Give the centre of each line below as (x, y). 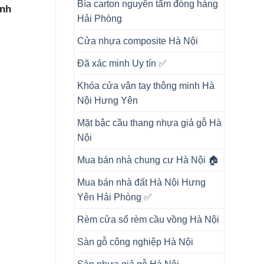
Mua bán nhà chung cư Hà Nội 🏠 (148, 160)
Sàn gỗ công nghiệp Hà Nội (135, 242)
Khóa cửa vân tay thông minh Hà (146, 85)
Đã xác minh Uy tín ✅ (122, 63)
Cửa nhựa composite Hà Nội (137, 41)
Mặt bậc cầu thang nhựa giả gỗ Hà (149, 123)
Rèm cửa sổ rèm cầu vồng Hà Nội (148, 219)
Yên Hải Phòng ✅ (114, 197)
